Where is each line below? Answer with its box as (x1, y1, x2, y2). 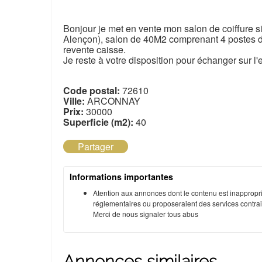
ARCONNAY (85, 94, 140, 108)
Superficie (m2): (63, 115, 133, 129)
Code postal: (63, 84, 120, 98)
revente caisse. (63, 43, 126, 57)
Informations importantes (70, 171, 173, 183)
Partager (78, 140, 113, 154)
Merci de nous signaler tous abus (93, 209, 198, 219)
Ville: (63, 94, 85, 108)
